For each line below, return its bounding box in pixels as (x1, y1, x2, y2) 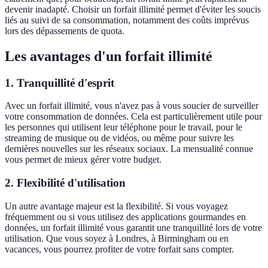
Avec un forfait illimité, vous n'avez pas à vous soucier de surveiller (5, 100, 258, 111)
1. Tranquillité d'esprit (5, 76, 114, 89)
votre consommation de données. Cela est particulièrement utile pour (5, 111, 262, 122)
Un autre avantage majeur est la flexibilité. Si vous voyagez (5, 200, 228, 211)
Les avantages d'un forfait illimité (5, 48, 212, 64)
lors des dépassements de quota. (5, 25, 124, 36)
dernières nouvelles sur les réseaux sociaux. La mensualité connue (5, 144, 253, 154)
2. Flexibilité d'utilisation (5, 176, 126, 190)
